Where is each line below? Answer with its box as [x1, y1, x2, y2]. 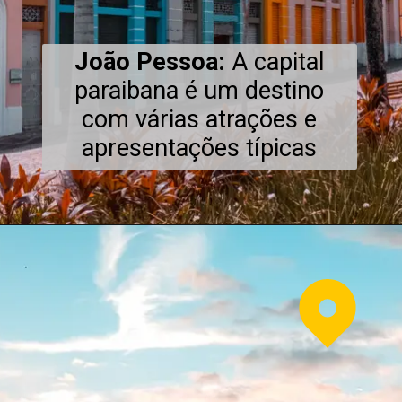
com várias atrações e [82, 104, 318, 134]
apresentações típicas [82, 133, 318, 162]
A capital [231, 47, 325, 76]
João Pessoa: [74, 47, 232, 76]
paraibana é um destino [74, 75, 325, 105]
